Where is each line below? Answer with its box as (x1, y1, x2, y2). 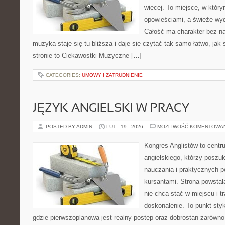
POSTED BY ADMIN (46, 124, 94, 129)
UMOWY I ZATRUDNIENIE (82, 72, 143, 78)
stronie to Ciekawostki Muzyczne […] (33, 52, 142, 59)
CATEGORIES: (46, 72, 82, 78)
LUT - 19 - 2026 (106, 124, 143, 129)
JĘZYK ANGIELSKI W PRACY (33, 103, 189, 115)
